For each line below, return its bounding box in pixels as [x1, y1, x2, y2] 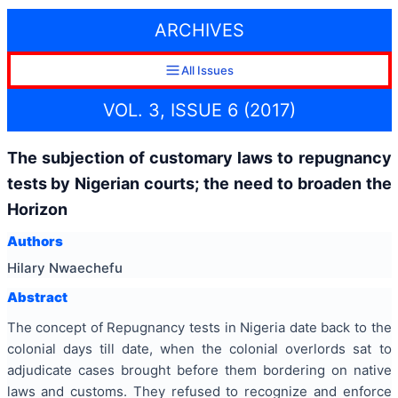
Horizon [6, 199, 68, 219]
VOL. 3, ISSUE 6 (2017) [102, 99, 296, 121]
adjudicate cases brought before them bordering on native [6, 362, 392, 379]
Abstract [6, 288, 68, 306]
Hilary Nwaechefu [6, 259, 123, 276]
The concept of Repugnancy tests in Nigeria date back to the [6, 319, 392, 337]
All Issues [180, 63, 234, 78]
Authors [6, 233, 63, 251]
